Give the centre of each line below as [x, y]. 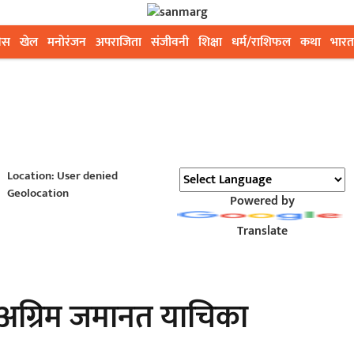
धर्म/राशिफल [261, 42]
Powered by [262, 201]
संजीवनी [170, 42]
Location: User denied [62, 176]
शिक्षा [210, 42]
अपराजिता [119, 42]
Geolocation [38, 193]
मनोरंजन [67, 42]
